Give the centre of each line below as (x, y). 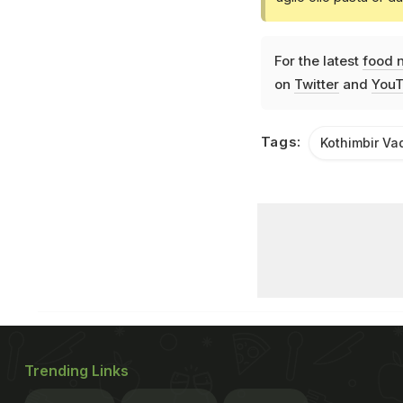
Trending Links (76, 370)
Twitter (316, 84)
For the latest (318, 60)
